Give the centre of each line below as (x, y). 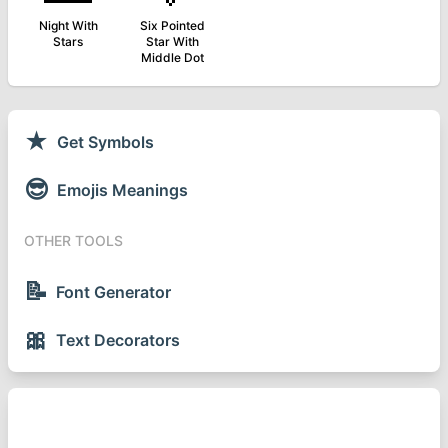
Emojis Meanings (122, 190)
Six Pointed (172, 25)
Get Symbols (105, 142)
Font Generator (113, 292)
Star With (172, 41)
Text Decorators (118, 340)
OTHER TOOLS (73, 240)
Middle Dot (172, 57)
